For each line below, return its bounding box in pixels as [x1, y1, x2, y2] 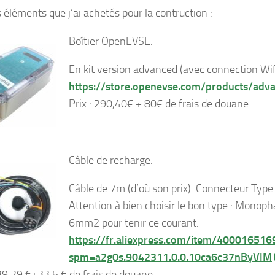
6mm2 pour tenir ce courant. [69, 215, 199, 230]
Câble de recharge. [69, 153, 153, 167]
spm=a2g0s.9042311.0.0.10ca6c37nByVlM [69, 250, 272, 264]
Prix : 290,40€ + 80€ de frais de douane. [69, 96, 251, 110]
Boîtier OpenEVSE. [69, 34, 153, 48]
